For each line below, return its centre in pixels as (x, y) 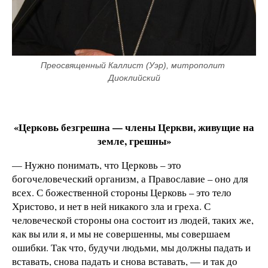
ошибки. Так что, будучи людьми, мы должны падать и (131, 247)
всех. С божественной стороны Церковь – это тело (122, 192)
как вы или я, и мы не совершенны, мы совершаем (121, 233)
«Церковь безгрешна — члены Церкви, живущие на (134, 127)
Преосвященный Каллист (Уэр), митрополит (133, 66)
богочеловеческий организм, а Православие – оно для (130, 178)
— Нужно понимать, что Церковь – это (97, 165)
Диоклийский (134, 78)
